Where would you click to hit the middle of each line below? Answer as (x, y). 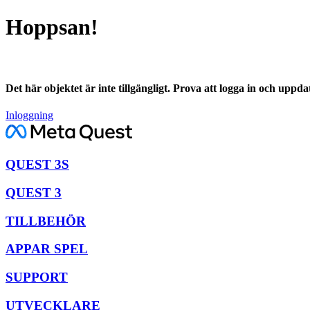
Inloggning (29, 116)
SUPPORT (37, 277)
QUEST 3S (37, 165)
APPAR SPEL (47, 249)
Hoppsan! (52, 27)
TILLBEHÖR (46, 221)
